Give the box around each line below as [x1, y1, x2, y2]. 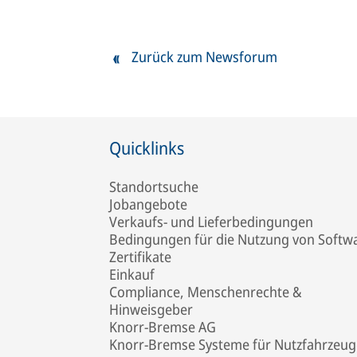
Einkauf [109, 265, 155, 284]
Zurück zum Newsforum [131, 46, 277, 66]
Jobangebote [109, 194, 187, 214]
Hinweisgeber [109, 300, 193, 319]
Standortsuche [109, 177, 198, 196]
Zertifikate [109, 247, 171, 266]
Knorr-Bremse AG [109, 317, 216, 336]
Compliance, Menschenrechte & [109, 282, 302, 301]
